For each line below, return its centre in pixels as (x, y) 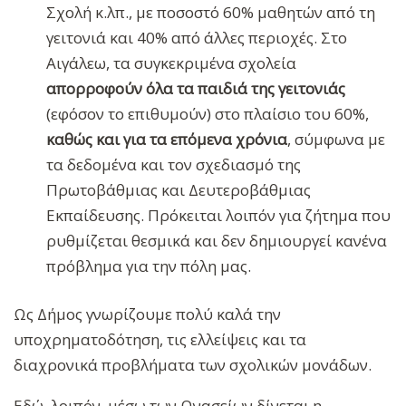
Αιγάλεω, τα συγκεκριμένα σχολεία (172, 63)
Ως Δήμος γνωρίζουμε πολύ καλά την (147, 314)
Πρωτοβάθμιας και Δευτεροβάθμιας (179, 189)
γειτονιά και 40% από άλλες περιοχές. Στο (197, 37)
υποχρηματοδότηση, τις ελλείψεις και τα (160, 340)
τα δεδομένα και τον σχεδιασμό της (174, 164)
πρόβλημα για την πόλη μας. (149, 266)
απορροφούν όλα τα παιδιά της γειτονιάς (196, 88)
